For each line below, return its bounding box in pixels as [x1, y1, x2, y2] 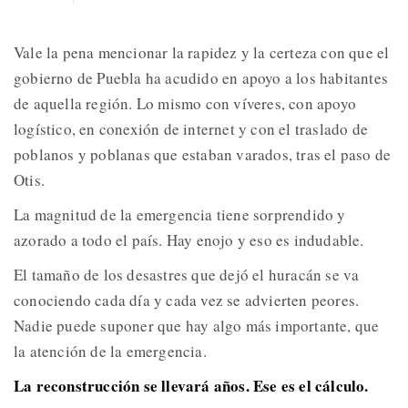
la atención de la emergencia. [14, 340, 207, 362]
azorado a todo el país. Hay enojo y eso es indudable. [14, 229, 364, 250]
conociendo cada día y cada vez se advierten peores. [14, 289, 360, 311]
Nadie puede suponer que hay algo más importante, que [14, 314, 380, 336]
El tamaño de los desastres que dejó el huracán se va [14, 263, 360, 285]
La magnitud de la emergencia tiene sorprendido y [14, 203, 346, 225]
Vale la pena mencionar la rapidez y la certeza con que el [14, 41, 390, 63]
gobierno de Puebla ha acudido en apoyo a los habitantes [14, 66, 389, 88]
